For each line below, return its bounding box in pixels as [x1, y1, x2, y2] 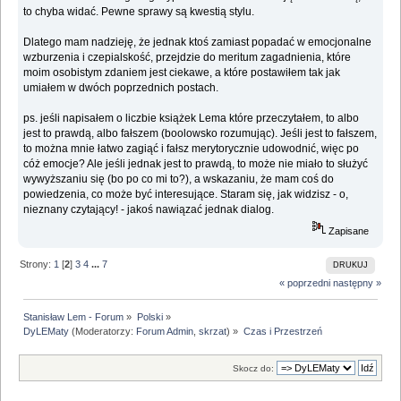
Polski [136, 311, 163, 323]
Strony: [20, 259, 55, 270]
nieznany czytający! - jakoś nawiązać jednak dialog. [23, 203, 275, 217]
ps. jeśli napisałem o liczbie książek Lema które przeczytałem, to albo [23, 112, 360, 125]
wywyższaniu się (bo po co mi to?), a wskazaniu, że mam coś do [23, 173, 335, 186]
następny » [332, 277, 381, 289]
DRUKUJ [332, 260, 368, 270]
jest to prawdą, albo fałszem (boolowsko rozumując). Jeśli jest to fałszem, [23, 127, 378, 141]
